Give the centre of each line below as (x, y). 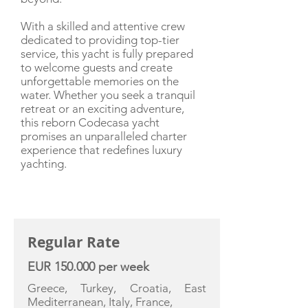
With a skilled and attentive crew (103, 26)
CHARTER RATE (55, 209)
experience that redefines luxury (101, 150)
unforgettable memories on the (100, 81)
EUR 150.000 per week (88, 267)
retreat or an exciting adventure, (102, 109)
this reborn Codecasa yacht (90, 122)
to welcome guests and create (97, 67)
